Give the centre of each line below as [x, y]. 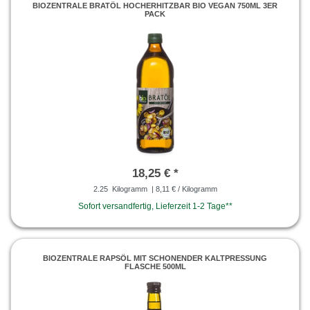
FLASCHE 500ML [155, 267]
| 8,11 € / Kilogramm [183, 189]
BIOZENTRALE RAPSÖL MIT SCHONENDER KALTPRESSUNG [155, 258]
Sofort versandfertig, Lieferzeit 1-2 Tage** [155, 206]
